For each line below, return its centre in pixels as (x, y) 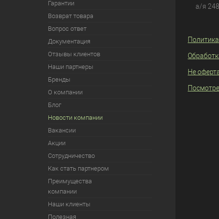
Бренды (59, 79)
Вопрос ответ (67, 29)
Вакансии (62, 130)
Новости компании (75, 118)
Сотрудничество (71, 156)
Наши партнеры (70, 67)
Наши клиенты (69, 204)
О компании (65, 92)
